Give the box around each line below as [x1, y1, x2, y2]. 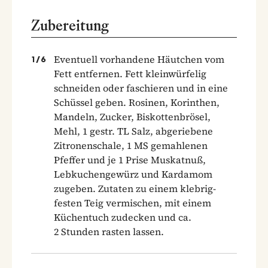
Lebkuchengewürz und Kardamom [54, 167, 212, 181]
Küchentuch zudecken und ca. [54, 210, 191, 224]
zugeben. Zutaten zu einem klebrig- [54, 181, 216, 195]
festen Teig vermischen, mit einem [54, 196, 211, 209]
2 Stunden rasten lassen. [54, 224, 164, 238]
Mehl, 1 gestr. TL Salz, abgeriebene [54, 124, 213, 138]
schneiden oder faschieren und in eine [54, 81, 228, 95]
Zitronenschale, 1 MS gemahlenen [54, 138, 208, 152]
